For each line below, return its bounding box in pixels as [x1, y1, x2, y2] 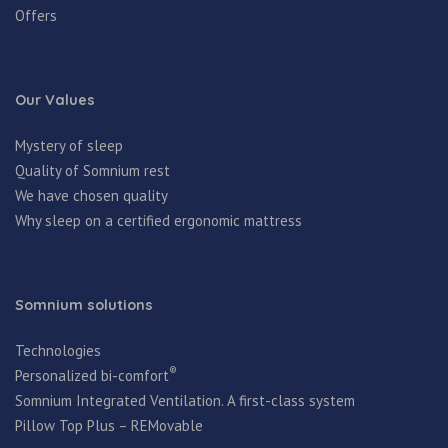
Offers [15, 5, 57, 25]
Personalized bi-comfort [15, 365, 169, 385]
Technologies [15, 340, 101, 360]
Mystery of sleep [15, 135, 123, 155]
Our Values [15, 90, 95, 109]
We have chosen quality [15, 185, 168, 205]
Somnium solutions [15, 295, 153, 314]
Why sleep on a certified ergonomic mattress [15, 210, 302, 230]
